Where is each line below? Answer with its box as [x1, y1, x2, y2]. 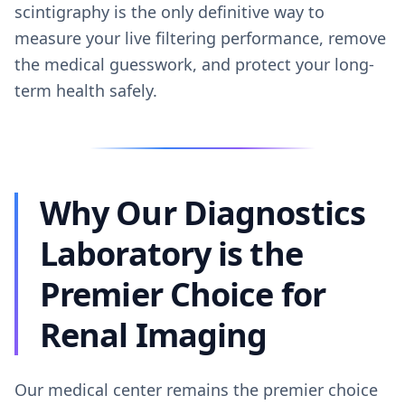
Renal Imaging [40, 313, 268, 357]
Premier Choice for [40, 272, 325, 316]
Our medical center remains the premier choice [14, 379, 378, 400]
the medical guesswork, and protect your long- [14, 53, 374, 75]
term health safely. [14, 80, 157, 101]
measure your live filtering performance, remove [14, 27, 386, 49]
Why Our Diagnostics [40, 191, 365, 235]
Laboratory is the [40, 231, 303, 276]
